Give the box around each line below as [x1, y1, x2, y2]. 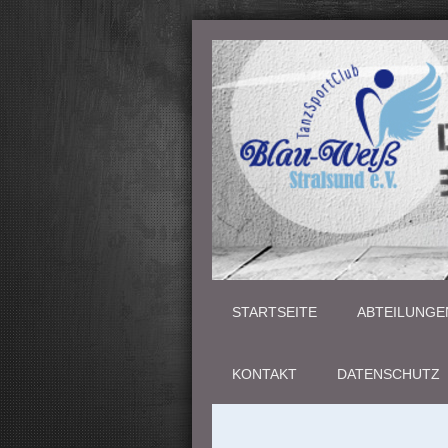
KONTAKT [232, 366, 297, 382]
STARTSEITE [232, 304, 317, 320]
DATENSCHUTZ [337, 366, 440, 382]
